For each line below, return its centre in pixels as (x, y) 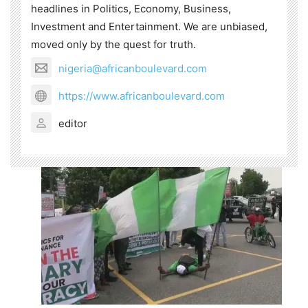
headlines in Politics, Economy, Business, (131, 9)
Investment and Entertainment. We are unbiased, (149, 27)
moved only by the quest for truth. (113, 45)
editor (73, 123)
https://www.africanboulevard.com (142, 96)
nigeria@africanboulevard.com (133, 68)
